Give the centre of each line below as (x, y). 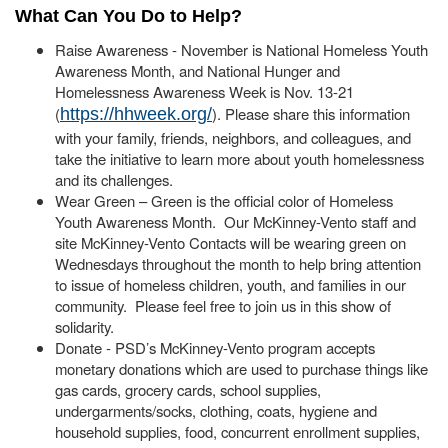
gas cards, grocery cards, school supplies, (188, 390)
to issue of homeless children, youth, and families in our (230, 285)
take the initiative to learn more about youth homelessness (239, 159)
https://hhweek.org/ (136, 114)
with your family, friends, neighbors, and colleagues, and (233, 138)
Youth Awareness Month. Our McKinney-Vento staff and (235, 222)
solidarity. (88, 327)
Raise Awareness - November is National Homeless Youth (241, 50)
